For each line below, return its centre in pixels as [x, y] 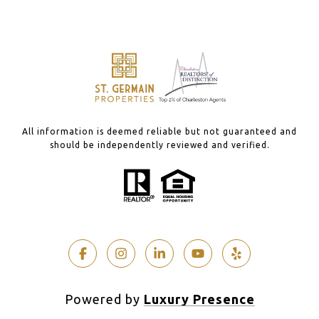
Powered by [104, 299]
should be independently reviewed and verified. [159, 145]
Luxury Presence [199, 299]
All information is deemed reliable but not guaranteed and [159, 131]
